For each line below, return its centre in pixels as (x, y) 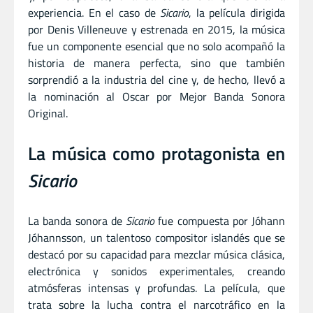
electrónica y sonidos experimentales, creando (156, 271)
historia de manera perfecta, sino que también (156, 63)
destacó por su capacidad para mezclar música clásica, (156, 254)
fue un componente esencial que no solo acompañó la (156, 46)
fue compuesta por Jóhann (220, 220)
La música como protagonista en (156, 153)
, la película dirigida (237, 12)
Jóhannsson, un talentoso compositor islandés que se (156, 237)
